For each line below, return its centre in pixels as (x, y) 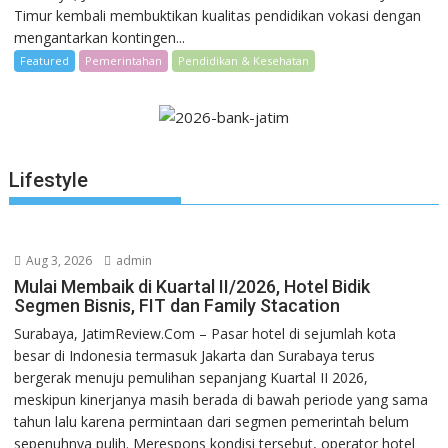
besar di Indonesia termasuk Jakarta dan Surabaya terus (195, 355)
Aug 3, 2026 (58, 260)
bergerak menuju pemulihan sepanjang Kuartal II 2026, (191, 377)
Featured (45, 61)
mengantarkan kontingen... (100, 38)
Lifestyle (49, 179)
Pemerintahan (124, 61)
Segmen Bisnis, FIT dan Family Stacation (177, 305)
